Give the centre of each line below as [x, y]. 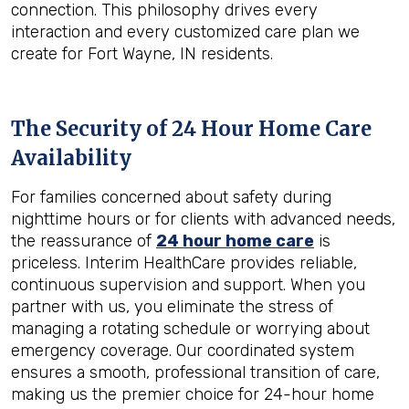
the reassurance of [84, 241]
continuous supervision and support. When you [188, 285]
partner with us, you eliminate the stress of [172, 307]
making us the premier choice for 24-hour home [193, 394]
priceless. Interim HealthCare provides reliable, [184, 263]
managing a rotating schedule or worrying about [190, 329]
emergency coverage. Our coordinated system [183, 351]
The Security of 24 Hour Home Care [191, 129]
